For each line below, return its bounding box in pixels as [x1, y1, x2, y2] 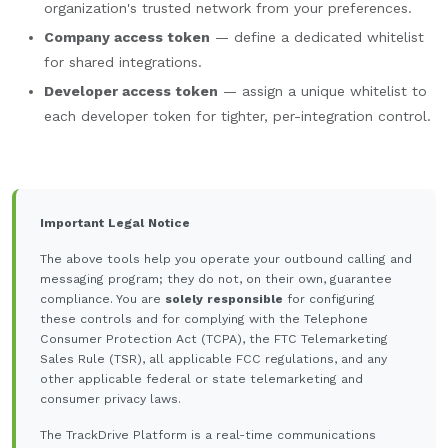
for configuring [283, 291, 375, 306]
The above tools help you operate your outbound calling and [40, 251, 412, 266]
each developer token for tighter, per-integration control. [44, 107, 431, 124]
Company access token [44, 28, 210, 45]
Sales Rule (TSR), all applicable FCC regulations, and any [40, 351, 387, 366]
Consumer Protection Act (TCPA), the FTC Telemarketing [40, 331, 388, 346]
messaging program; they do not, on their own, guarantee [40, 271, 392, 286]
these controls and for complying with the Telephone [40, 311, 368, 326]
